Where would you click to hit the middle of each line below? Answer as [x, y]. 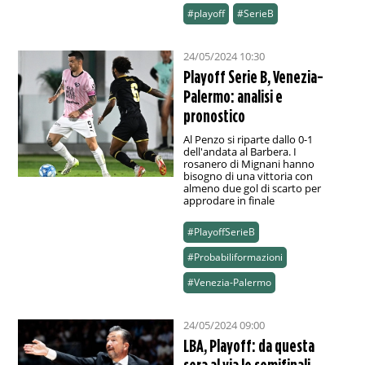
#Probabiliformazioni [235, 257]
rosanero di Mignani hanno [248, 164]
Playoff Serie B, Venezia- [253, 77]
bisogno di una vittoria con [248, 176]
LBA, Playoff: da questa [248, 346]
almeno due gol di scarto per [252, 189]
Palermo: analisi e [233, 97]
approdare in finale [229, 201]
